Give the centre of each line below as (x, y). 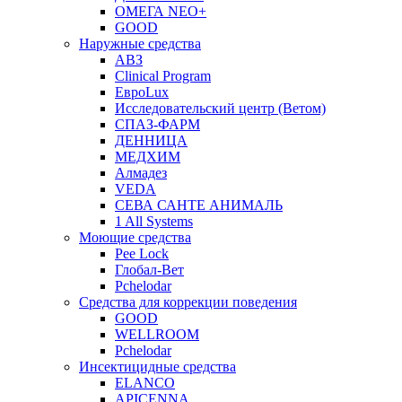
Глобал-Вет (149, 269)
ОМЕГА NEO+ (161, 11)
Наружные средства (140, 43)
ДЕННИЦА (151, 140)
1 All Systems (154, 221)
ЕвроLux (142, 92)
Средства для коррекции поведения (188, 301)
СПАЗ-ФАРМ (157, 124)
